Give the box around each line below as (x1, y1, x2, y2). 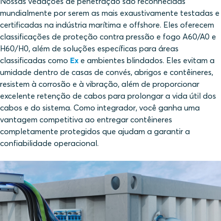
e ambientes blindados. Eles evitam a (78, 55, 215, 66)
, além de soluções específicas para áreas (29, 43, 179, 54)
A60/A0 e (183, 32, 216, 42)
